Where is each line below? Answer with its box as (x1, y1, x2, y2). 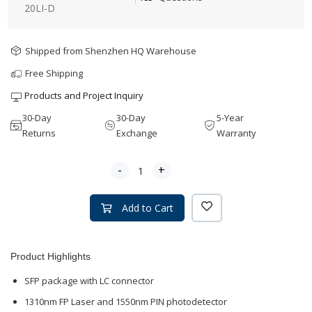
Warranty (216, 127, 256, 139)
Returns (22, 127, 56, 139)
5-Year (216, 111, 244, 124)
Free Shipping (25, 67, 83, 79)
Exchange (116, 127, 157, 139)
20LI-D (24, 1, 55, 15)
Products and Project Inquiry (24, 89, 143, 102)
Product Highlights (10, 251, 91, 262)
